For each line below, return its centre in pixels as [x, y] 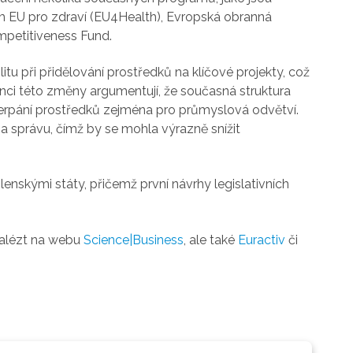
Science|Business [134, 240]
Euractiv [262, 240]
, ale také [211, 240]
